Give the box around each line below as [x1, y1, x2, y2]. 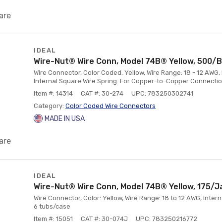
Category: [34, 102, 65, 110]
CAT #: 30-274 [81, 90, 123, 97]
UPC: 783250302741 [131, 90, 193, 97]
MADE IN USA [45, 114, 85, 123]
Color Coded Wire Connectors [65, 102, 156, 110]
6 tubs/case [34, 203, 70, 210]
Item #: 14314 [34, 90, 73, 97]
